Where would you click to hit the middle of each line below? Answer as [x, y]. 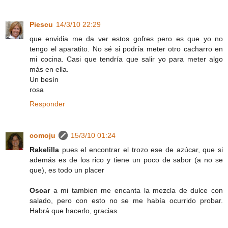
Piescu [41, 24]
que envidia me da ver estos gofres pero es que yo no [126, 38]
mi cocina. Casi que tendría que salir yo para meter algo [126, 59]
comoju [42, 135]
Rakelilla [46, 149]
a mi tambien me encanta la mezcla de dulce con [138, 190]
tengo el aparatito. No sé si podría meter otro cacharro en [126, 49]
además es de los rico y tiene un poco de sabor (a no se [126, 160]
